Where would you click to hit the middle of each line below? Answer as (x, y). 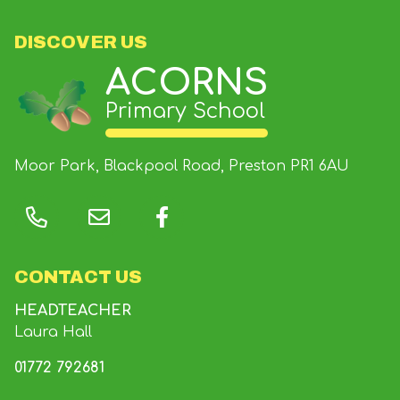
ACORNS (187, 83)
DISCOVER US (81, 42)
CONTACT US (78, 277)
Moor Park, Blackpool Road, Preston (150, 166)
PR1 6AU (320, 166)
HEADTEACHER (73, 311)
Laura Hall (53, 332)
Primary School (185, 111)
